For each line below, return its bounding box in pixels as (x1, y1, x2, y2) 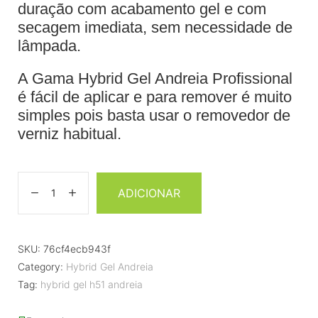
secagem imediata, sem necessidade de (18, 18, 292, 36)
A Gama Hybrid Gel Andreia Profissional (18, 69, 292, 87)
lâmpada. (18, 36, 81, 55)
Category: (18, 260, 63, 273)
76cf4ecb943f (43, 242, 111, 255)
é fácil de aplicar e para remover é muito (18, 87, 292, 106)
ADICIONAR (118, 185, 180, 200)
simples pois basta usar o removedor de (18, 106, 290, 124)
